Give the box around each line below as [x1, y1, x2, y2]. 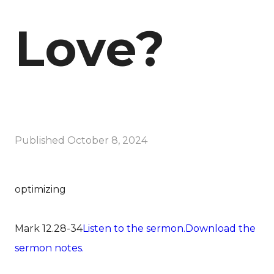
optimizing [15, 183, 66, 195]
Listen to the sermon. [83, 222, 185, 234]
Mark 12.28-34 [15, 222, 83, 234]
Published [15, 134, 67, 146]
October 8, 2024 [67, 134, 147, 146]
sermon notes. [15, 242, 84, 254]
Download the [185, 222, 256, 234]
